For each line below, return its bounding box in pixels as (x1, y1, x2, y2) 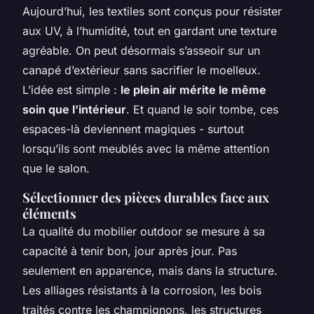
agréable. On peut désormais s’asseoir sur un (22, 43, 260, 57)
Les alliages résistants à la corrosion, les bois (22, 282, 261, 297)
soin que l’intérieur (22, 102, 126, 116)
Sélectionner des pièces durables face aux (22, 188, 269, 206)
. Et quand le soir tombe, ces (126, 102, 278, 116)
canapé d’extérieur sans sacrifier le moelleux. (22, 62, 261, 77)
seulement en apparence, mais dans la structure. (22, 263, 278, 278)
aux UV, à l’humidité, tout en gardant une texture (22, 23, 277, 38)
